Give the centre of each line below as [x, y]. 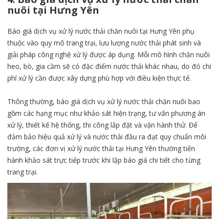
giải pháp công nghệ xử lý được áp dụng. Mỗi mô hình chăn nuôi [109, 55]
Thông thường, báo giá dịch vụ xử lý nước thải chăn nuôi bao [104, 102]
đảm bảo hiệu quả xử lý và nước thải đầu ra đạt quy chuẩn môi [107, 137]
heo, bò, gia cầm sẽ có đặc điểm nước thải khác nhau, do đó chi [109, 66]
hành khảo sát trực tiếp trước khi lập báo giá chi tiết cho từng [104, 160]
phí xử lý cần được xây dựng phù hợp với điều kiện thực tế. [99, 78]
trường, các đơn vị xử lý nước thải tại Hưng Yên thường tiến [101, 149]
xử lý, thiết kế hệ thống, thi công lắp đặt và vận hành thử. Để [102, 125]
